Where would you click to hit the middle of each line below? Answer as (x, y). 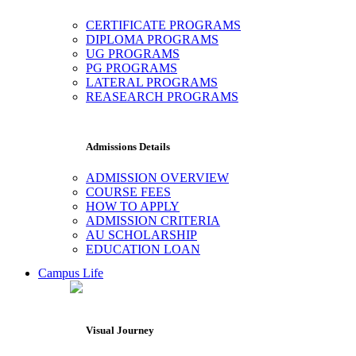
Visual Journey (120, 330)
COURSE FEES (128, 192)
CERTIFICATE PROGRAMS (163, 25)
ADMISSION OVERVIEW (157, 178)
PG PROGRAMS (132, 68)
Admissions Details (128, 147)
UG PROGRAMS (133, 54)
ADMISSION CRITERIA (153, 221)
